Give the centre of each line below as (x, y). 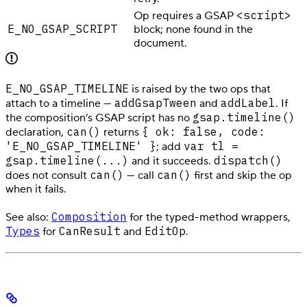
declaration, (36, 132)
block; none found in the (193, 29)
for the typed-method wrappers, (209, 217)
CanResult (90, 231)
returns (121, 132)
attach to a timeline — (60, 103)
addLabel (248, 102)
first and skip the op (242, 175)
